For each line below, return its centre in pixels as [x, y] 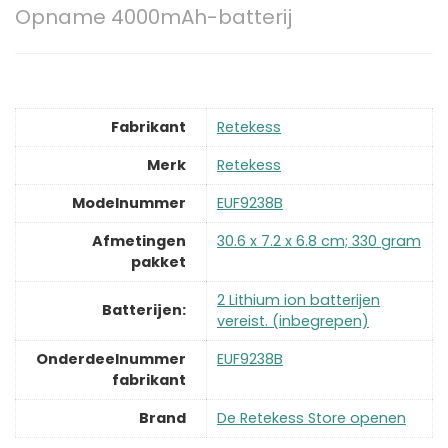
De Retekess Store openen [311, 417]
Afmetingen [139, 240]
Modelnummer [129, 202]
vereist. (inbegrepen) [293, 320]
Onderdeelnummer [111, 358]
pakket [158, 261]
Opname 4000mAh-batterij [153, 17]
